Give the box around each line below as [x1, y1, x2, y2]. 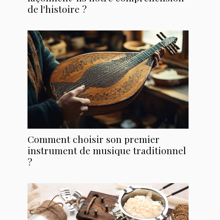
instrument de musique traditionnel [27, 144, 186, 157]
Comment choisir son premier [27, 133, 160, 146]
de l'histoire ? [27, 2, 87, 16]
